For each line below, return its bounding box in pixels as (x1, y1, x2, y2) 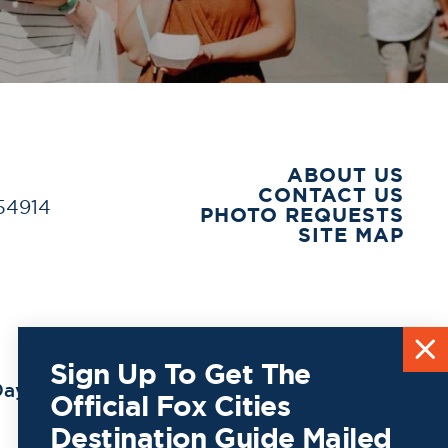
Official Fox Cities (50, 388, 291, 425)
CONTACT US (257, 180, 404, 208)
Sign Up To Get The (50, 356, 311, 393)
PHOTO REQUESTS (199, 200, 404, 228)
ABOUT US (286, 160, 404, 188)
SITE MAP (297, 220, 404, 248)
